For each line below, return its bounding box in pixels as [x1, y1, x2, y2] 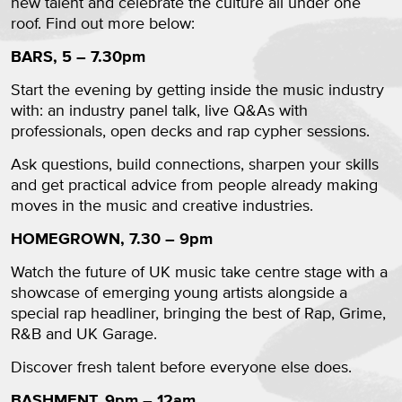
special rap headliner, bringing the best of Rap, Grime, [11, 304, 386, 325]
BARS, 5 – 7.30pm [11, 48, 145, 68]
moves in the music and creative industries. [11, 197, 313, 217]
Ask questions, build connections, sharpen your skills [11, 155, 379, 176]
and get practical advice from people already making [11, 176, 378, 197]
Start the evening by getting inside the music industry [11, 81, 384, 101]
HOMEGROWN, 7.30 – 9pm [11, 230, 213, 250]
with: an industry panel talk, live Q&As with [11, 101, 308, 122]
